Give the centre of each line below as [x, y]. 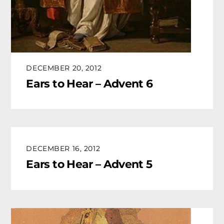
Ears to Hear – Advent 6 [89, 83]
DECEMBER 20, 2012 [64, 68]
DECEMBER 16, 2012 [63, 149]
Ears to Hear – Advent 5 [89, 164]
